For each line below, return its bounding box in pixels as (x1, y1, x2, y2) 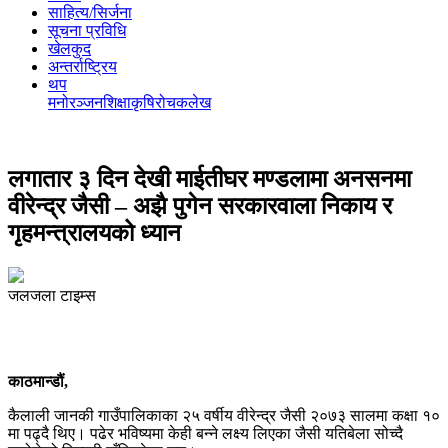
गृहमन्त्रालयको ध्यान (8, 219, 181, 246)
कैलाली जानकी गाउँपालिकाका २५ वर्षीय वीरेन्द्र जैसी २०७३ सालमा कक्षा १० (8, 406, 440, 424)
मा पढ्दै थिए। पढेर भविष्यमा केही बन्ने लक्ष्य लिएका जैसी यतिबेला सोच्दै (8, 424, 403, 442)
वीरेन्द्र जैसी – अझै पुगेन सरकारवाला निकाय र (8, 192, 392, 219)
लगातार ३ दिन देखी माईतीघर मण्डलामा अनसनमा (8, 165, 411, 192)
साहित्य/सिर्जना (48, 4, 132, 21)
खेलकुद (48, 40, 91, 57)
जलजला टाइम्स (8, 286, 96, 304)
